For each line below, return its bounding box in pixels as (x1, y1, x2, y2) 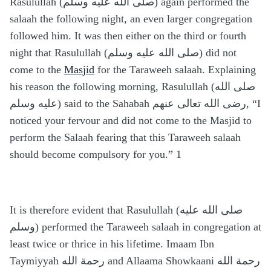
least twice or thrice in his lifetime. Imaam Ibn (10, 238, 214, 250)
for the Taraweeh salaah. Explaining (94, 64, 256, 76)
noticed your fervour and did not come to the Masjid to (10, 114, 252, 127)
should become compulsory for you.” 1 (10, 148, 181, 161)
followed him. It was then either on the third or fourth (10, 30, 246, 42)
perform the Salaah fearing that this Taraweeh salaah (10, 131, 241, 144)
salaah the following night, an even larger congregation (10, 13, 252, 25)
